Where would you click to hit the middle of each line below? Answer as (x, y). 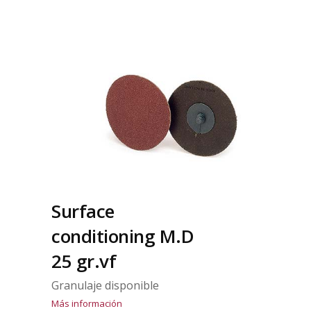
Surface (83, 211)
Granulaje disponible (105, 286)
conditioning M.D (123, 236)
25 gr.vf (84, 261)
